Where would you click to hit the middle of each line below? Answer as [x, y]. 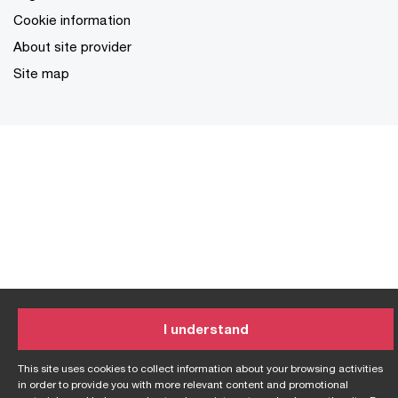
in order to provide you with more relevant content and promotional [183, 384]
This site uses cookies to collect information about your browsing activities [200, 368]
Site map [41, 72]
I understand [206, 329]
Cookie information [72, 19]
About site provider [72, 46]
